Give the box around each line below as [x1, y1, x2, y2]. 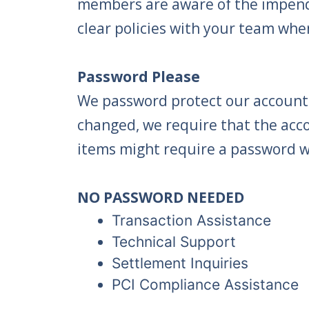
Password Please [77, 67, 200, 87]
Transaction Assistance [112, 212, 271, 230]
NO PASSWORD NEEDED [77, 188, 244, 208]
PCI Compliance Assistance [112, 276, 299, 294]
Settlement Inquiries [112, 255, 248, 272]
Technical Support [112, 233, 236, 251]
